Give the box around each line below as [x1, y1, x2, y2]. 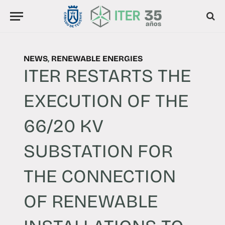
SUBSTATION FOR [23, 140, 173, 162]
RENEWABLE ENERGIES [51, 53, 143, 63]
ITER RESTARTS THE [23, 65, 191, 87]
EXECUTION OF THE [23, 90, 188, 112]
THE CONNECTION [23, 165, 176, 187]
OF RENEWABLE [23, 190, 158, 212]
